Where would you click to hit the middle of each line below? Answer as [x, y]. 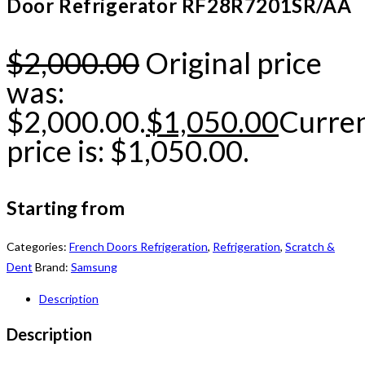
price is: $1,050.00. [128, 150]
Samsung [94, 267]
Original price [233, 62]
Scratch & [310, 247]
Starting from [67, 207]
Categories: [38, 247]
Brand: [53, 267]
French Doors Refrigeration [139, 247]
